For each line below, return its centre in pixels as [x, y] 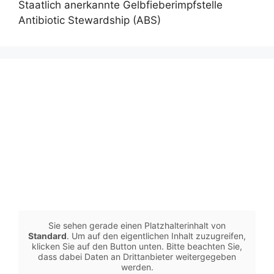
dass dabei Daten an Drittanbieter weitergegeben [137, 257]
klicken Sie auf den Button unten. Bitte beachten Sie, [137, 246]
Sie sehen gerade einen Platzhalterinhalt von [137, 226]
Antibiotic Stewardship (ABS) [90, 20]
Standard [47, 236]
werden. [137, 267]
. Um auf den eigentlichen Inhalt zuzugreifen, [156, 236]
